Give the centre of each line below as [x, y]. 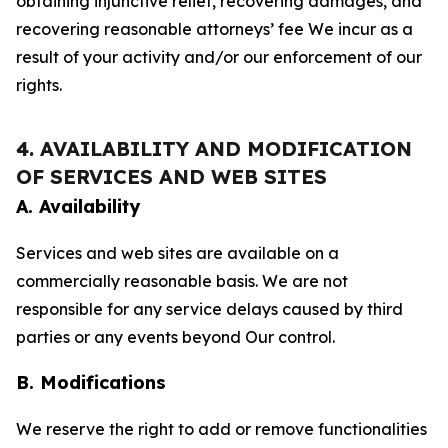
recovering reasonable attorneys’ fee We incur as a [214, 29]
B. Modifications [91, 382]
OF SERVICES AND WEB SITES [171, 176]
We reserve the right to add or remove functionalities [221, 429]
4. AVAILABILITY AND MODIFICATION [214, 148]
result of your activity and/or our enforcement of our [219, 57]
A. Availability [78, 206]
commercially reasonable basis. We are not [182, 281]
